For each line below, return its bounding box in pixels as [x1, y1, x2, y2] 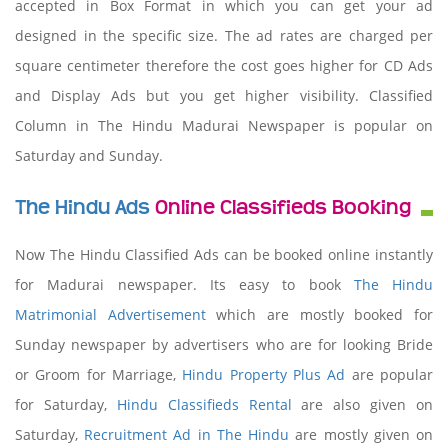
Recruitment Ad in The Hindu [84, 425, 290, 444]
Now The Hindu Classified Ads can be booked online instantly [15, 245, 433, 264]
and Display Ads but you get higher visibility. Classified [15, 86, 433, 105]
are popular [345, 365, 434, 384]
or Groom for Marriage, [15, 365, 183, 384]
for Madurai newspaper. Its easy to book [15, 275, 354, 294]
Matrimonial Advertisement [15, 305, 206, 324]
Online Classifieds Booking [150, 196, 411, 220]
